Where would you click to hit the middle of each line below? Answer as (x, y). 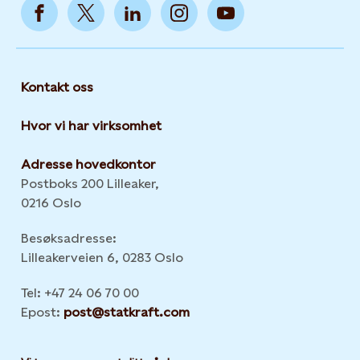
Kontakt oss (57, 87)
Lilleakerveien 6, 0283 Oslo (102, 258)
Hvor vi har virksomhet (91, 126)
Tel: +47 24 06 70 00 (80, 293)
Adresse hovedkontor (88, 164)
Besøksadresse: (69, 238)
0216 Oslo (51, 203)
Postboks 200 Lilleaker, (90, 184)
